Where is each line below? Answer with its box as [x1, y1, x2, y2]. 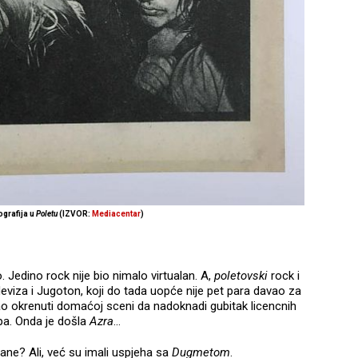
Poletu [35, 209, 59, 218]
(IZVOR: [58, 209, 92, 218]
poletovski [214, 268, 271, 283]
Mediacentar [91, 209, 141, 218]
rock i [271, 268, 300, 283]
